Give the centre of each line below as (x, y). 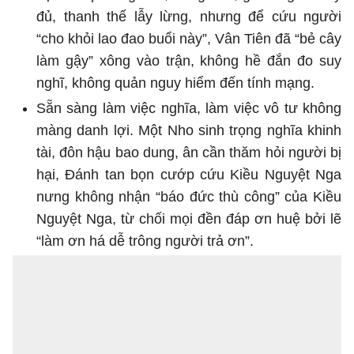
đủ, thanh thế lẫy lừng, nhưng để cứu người (189, 16)
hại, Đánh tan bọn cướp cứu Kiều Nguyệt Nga (189, 174)
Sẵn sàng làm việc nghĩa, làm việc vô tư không (189, 108)
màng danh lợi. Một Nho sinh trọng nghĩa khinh (189, 130)
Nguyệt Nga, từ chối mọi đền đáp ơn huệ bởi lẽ (189, 218)
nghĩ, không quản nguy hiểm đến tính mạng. (175, 83)
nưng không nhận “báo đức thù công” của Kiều (189, 196)
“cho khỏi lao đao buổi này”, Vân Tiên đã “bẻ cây (189, 38)
